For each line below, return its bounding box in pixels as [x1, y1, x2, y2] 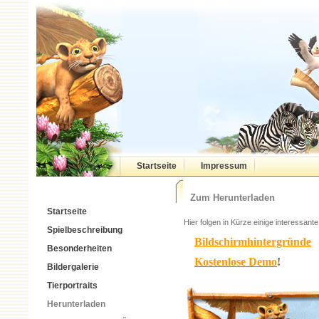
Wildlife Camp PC [40, 187, 110, 197]
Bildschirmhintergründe [194, 235, 311, 248]
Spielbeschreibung [47, 225, 122, 235]
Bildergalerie [47, 262, 99, 272]
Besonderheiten [47, 244, 112, 253]
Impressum [201, 161, 247, 171]
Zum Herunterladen [190, 192, 275, 203]
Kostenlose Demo [194, 255, 277, 268]
